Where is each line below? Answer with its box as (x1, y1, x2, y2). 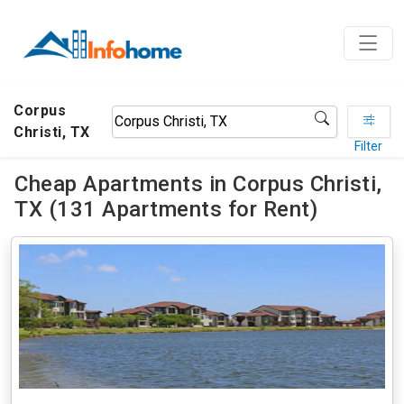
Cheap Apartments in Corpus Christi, (14, 171, 382, 197)
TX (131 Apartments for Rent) (14, 197, 317, 222)
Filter (354, 139, 383, 153)
